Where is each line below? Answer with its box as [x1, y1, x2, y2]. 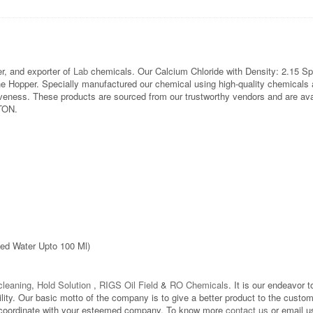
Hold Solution [37, 277, 91, 291]
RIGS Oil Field [99, 277, 158, 291]
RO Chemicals [167, 277, 228, 291]
